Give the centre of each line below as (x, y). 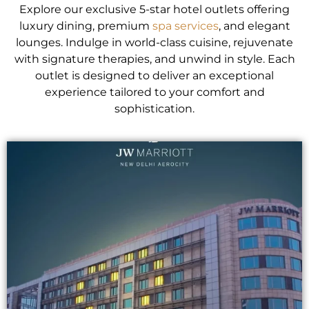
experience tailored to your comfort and (154, 92)
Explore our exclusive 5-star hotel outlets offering (154, 10)
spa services (185, 26)
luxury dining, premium (86, 26)
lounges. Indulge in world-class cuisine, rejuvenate (154, 43)
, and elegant (254, 26)
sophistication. (154, 109)
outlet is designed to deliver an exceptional (154, 76)
